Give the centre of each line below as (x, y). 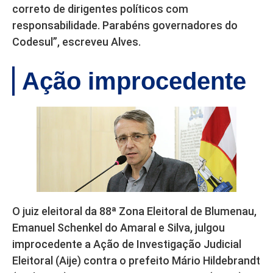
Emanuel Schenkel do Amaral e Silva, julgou (119, 227)
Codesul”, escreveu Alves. (76, 41)
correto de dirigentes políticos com (100, 9)
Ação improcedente (134, 81)
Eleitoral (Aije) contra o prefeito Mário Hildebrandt (136, 260)
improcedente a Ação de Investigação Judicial (127, 244)
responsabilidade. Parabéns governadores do (125, 25)
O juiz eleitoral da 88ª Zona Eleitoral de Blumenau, (134, 211)
